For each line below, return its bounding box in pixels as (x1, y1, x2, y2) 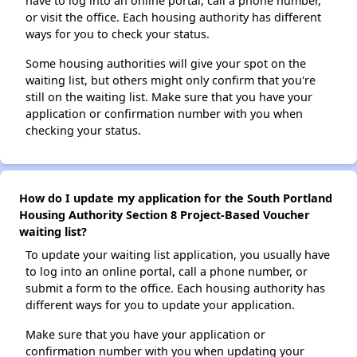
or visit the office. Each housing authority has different (25, 10, 321, 25)
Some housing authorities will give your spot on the (25, 56, 306, 72)
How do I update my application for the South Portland (19, 190, 332, 206)
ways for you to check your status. (25, 26, 210, 42)
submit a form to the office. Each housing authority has (25, 280, 325, 296)
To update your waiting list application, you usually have (25, 247, 330, 263)
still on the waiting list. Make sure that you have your (25, 89, 312, 105)
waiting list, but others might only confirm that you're (25, 73, 316, 88)
